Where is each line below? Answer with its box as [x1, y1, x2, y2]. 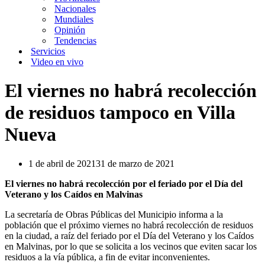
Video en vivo [31, 57, 83, 67]
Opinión [54, 25, 85, 35]
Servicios [31, 46, 65, 56]
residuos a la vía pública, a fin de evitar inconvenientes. [5, 251, 210, 262]
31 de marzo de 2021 [96, 158, 174, 169]
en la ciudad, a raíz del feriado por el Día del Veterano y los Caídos [5, 230, 254, 241]
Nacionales [54, 4, 96, 14]
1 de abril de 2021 [28, 158, 96, 169]
